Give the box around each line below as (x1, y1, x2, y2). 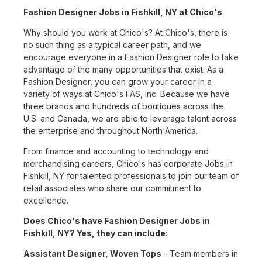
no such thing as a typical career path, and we (23, 40, 201, 50)
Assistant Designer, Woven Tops (23, 249, 161, 259)
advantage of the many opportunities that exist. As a (23, 64, 223, 75)
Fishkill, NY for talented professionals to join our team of (23, 171, 239, 181)
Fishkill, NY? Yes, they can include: (23, 228, 168, 239)
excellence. (23, 195, 68, 206)
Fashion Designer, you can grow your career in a (23, 77, 212, 87)
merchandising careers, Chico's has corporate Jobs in (23, 158, 233, 169)
